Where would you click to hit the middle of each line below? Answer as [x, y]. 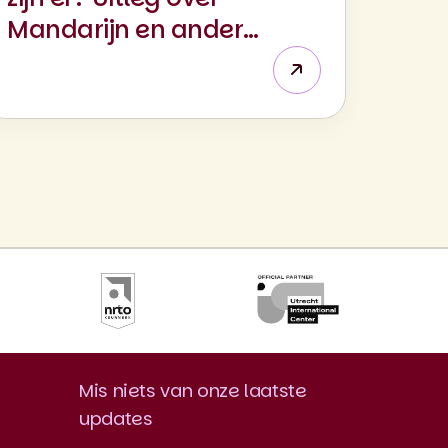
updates [116, 418]
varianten [65, 61]
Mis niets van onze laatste [193, 390]
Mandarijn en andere [132, 29]
